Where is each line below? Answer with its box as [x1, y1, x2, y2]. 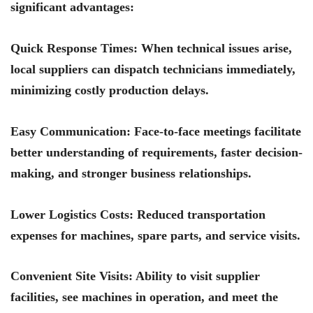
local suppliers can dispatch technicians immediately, [10, 62, 296, 77]
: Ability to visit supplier [129, 269, 260, 284]
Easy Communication [10, 124, 126, 138]
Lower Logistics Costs [10, 207, 129, 221]
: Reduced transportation [129, 207, 265, 221]
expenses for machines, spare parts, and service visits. [10, 228, 300, 242]
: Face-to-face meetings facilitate [126, 124, 301, 138]
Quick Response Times [10, 41, 133, 56]
